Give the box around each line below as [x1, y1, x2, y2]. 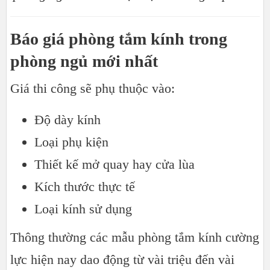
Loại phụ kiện [34, 134, 108, 149]
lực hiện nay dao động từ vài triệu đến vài [10, 251, 234, 267]
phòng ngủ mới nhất [10, 51, 158, 71]
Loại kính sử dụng [34, 201, 132, 216]
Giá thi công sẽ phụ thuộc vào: [10, 80, 175, 96]
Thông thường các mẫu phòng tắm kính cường [10, 229, 259, 245]
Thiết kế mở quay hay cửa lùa [34, 156, 195, 172]
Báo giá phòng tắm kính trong [10, 29, 227, 48]
